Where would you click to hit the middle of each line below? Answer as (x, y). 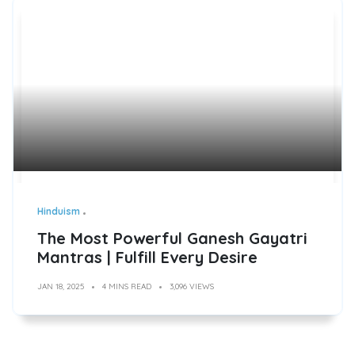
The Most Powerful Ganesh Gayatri (172, 238)
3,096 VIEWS (192, 286)
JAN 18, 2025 (61, 286)
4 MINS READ (127, 286)
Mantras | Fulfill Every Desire (147, 257)
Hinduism (59, 211)
